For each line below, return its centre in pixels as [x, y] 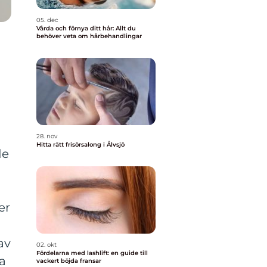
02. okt [46, 245]
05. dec [47, 20]
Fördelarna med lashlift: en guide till [92, 253]
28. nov [47, 136]
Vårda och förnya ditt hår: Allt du [86, 28]
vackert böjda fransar [69, 261]
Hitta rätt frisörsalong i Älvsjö [80, 145]
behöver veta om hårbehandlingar [89, 36]
